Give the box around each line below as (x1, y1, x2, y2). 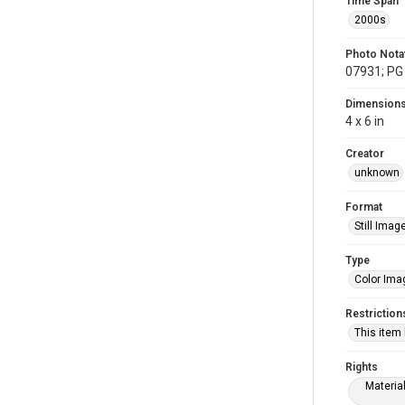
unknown (354, 166, 400, 179)
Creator (345, 147, 384, 160)
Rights (345, 361, 378, 373)
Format (345, 201, 382, 213)
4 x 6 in (345, 114, 384, 128)
